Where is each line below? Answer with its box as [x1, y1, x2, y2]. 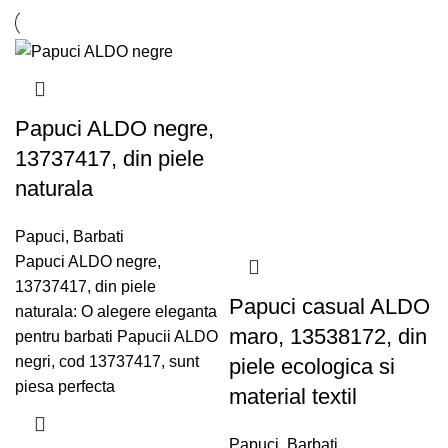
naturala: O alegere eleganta [15, 303, 217, 321]
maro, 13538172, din [229, 323, 427, 349]
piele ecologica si [229, 353, 395, 379]
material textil [229, 383, 357, 409]
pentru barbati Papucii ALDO [15, 328, 218, 346]
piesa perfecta [15, 378, 115, 396]
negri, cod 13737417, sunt [15, 353, 199, 371]
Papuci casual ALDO [229, 293, 430, 319]
